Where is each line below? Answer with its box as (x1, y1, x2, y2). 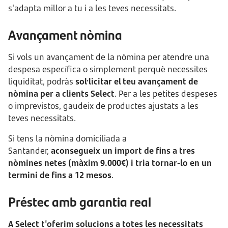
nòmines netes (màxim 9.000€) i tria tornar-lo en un (8, 157, 212, 168)
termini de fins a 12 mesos (8, 169, 111, 181)
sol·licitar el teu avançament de (75, 76, 198, 87)
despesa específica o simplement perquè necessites (8, 64, 208, 75)
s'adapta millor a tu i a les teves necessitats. (8, 3, 176, 14)
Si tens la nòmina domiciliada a (8, 133, 127, 144)
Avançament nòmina (8, 25, 122, 44)
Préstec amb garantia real (8, 192, 151, 211)
